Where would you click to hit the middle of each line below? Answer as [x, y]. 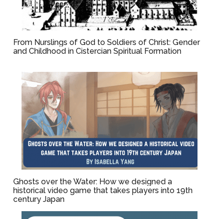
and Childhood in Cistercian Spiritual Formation [98, 51]
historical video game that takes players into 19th [103, 190]
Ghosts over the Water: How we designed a [93, 182]
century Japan [39, 199]
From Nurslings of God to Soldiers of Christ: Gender [107, 42]
